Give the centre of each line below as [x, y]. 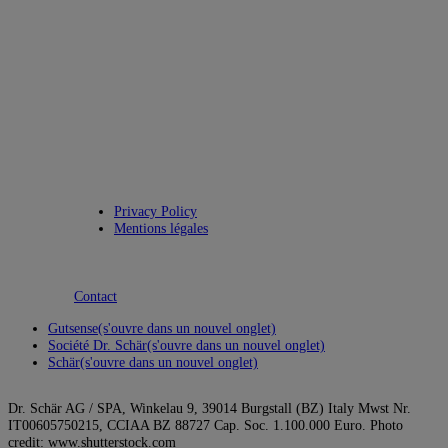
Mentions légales [161, 228]
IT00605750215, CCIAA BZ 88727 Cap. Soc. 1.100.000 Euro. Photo [205, 424]
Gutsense [73, 327]
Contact [95, 296]
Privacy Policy [155, 211]
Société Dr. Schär [97, 344]
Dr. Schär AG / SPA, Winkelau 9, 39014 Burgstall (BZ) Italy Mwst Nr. [209, 407]
